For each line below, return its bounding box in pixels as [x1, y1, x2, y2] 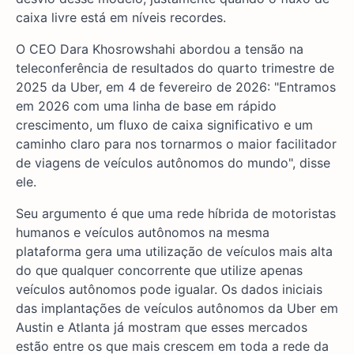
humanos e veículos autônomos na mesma [16, 224, 269, 241]
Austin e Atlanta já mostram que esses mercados [16, 319, 307, 336]
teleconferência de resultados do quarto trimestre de [16, 60, 334, 77]
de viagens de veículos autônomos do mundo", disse [16, 155, 330, 171]
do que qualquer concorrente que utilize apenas [16, 262, 303, 279]
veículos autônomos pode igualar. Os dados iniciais [16, 281, 322, 298]
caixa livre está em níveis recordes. [16, 9, 226, 26]
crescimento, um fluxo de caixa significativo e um [16, 117, 313, 134]
